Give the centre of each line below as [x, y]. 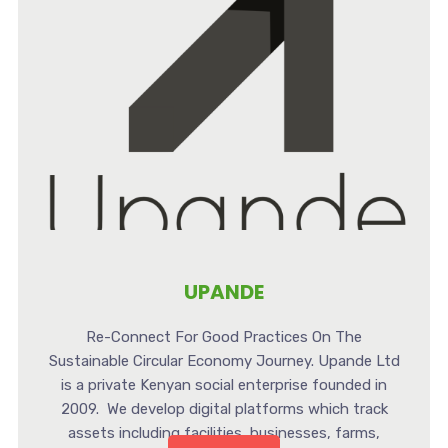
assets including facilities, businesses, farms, [224, 432]
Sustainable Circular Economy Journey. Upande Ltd [224, 360]
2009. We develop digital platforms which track [224, 408]
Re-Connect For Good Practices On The [224, 336]
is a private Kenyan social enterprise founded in [224, 384]
